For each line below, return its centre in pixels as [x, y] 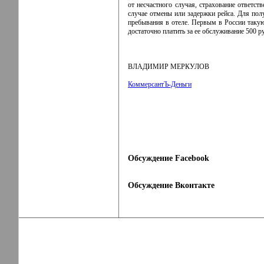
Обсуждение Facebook [169, 158]
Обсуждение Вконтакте [171, 185]
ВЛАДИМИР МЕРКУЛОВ [169, 66]
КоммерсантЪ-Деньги [160, 84]
